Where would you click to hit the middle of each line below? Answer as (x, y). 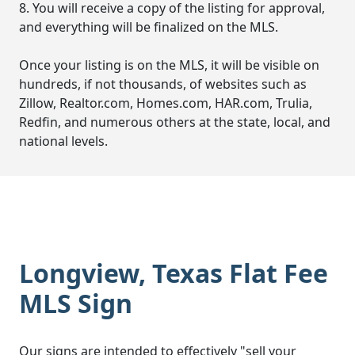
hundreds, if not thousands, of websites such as (163, 84)
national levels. (67, 141)
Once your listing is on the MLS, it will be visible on (169, 65)
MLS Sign (76, 303)
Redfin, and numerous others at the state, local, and (175, 122)
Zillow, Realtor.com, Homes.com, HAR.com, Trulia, (166, 103)
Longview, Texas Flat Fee (174, 273)
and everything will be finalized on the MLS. (149, 27)
